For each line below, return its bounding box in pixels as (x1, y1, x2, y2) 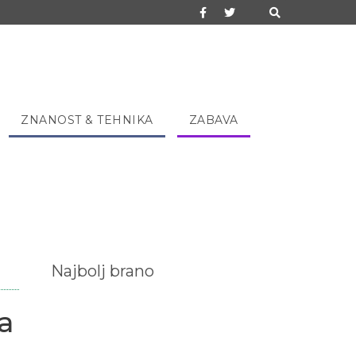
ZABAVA (188, 113, 238, 128)
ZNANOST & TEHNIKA (21, 113, 153, 128)
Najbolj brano (50, 261, 154, 281)
